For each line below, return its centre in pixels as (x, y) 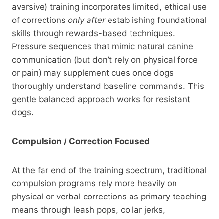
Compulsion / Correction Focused (81, 141)
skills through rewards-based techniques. (93, 33)
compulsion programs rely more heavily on (94, 183)
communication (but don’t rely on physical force (105, 59)
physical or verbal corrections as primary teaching (109, 196)
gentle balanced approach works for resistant (101, 99)
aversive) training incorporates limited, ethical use (109, 7)
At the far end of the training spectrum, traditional (109, 170)
